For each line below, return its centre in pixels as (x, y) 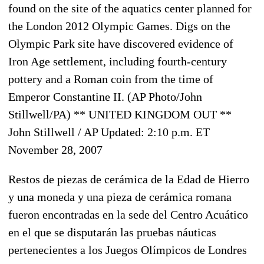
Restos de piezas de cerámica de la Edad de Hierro (129, 179)
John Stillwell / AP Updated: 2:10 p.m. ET (109, 132)
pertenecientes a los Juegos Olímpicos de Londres (128, 250)
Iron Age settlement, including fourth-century (118, 61)
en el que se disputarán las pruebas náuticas (112, 232)
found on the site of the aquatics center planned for (130, 8)
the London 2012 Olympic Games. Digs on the (119, 26)
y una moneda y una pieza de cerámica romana (120, 197)
